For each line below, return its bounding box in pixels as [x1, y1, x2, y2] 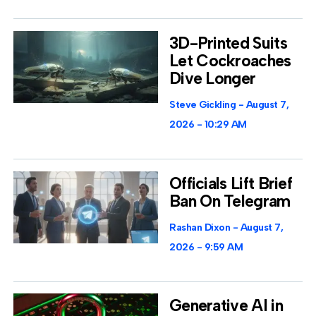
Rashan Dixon [169, 221, 233, 233]
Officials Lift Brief [169, 173, 293, 193]
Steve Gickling [169, 98, 238, 111]
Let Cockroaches [169, 50, 291, 71]
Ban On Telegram [169, 190, 291, 211]
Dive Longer [169, 68, 256, 88]
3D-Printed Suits [169, 32, 287, 53]
